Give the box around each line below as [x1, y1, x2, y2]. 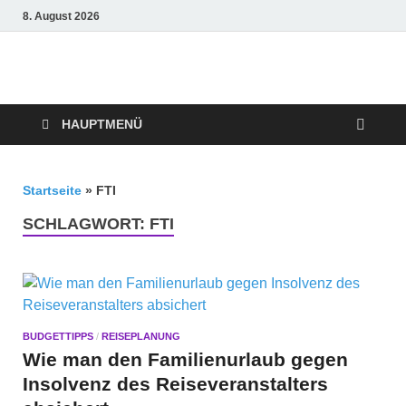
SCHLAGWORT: [23, 215, 150, 233]
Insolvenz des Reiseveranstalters [23, 372, 328, 394]
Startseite [23, 183, 82, 198]
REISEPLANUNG [101, 330, 180, 342]
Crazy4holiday [36, 71, 266, 115]
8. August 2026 [23, 9, 100, 23]
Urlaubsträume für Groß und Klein [36, 76, 231, 91]
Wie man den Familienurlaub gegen [23, 348, 348, 370]
